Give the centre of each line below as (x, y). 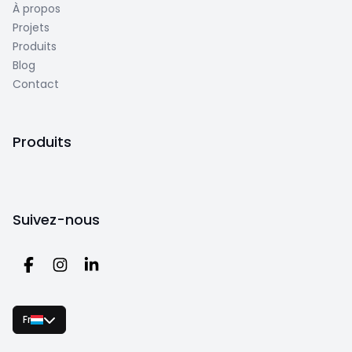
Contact (36, 84)
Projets (31, 27)
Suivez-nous (56, 220)
